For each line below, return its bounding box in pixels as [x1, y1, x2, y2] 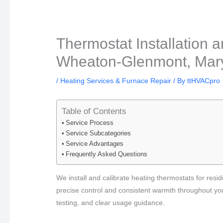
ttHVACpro [187, 76, 221, 85]
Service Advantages [65, 140, 123, 148]
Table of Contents [62, 107, 127, 116]
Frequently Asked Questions [65, 151, 147, 158]
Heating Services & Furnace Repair [60, 76, 172, 85]
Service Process [65, 119, 113, 127]
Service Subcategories [65, 130, 131, 137]
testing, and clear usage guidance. [56, 198, 165, 207]
